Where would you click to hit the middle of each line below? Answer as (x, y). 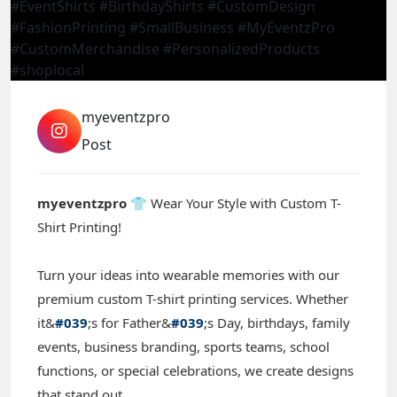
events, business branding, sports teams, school (183, 346)
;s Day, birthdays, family (277, 323)
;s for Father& (129, 323)
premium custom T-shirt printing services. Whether (193, 299)
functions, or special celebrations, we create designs (195, 370)
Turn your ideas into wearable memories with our (188, 275)
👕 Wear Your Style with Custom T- (234, 203)
